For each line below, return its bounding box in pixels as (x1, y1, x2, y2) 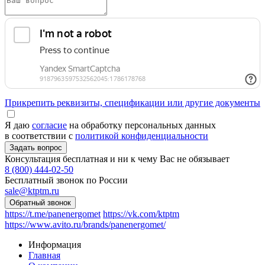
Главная (28, 250, 60, 260)
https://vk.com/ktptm (103, 208, 179, 219)
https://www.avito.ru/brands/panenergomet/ (5, 219, 166, 230)
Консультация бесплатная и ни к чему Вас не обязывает (5, 153, 230, 164)
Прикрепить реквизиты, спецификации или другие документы (5, 97, 260, 108)
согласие (32, 119, 67, 130)
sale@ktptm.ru (5, 185, 59, 196)
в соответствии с (5, 130, 75, 141)
